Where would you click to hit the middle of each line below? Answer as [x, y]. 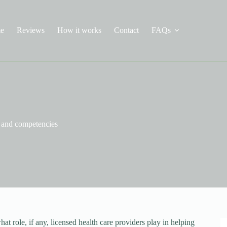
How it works [79, 30]
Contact [126, 30]
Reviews [30, 30]
